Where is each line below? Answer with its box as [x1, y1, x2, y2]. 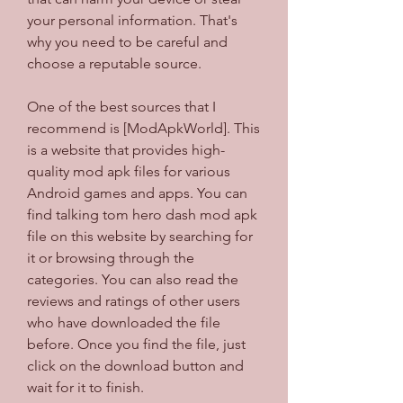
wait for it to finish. [27, 378, 144, 396]
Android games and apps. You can [27, 184, 247, 201]
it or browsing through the [27, 248, 194, 266]
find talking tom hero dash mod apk [27, 205, 257, 223]
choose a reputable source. [27, 54, 201, 72]
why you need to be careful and [27, 32, 228, 50]
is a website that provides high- [27, 140, 225, 158]
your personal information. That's [27, 11, 237, 29]
